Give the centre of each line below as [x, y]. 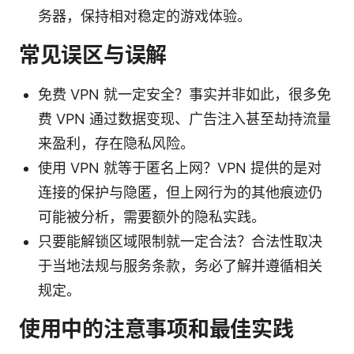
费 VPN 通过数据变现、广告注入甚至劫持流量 [185, 119]
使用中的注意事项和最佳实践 [156, 329]
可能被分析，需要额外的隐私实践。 [152, 217]
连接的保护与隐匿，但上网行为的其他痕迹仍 [180, 192]
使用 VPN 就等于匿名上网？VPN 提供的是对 [180, 168]
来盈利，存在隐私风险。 [116, 143]
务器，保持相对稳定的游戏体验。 [145, 16]
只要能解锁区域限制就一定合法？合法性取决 [180, 241]
